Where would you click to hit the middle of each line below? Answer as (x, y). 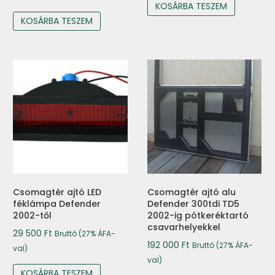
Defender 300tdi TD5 (193, 204)
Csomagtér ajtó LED (57, 192)
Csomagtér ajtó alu (191, 192)
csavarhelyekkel (184, 227)
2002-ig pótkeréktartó (198, 216)
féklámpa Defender (57, 204)
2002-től (32, 216)
